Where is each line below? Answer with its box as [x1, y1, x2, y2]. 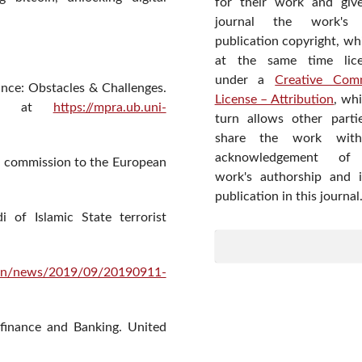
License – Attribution [214, 92, 335, 106]
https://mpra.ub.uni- [53, 101, 166, 115]
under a [214, 73, 276, 86]
